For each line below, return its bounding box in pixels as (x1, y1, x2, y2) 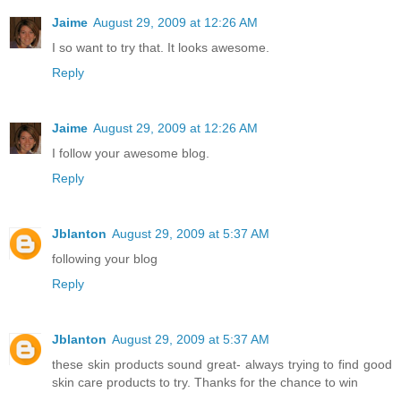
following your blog (52, 252, 158, 267)
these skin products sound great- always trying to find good (52, 357, 392, 372)
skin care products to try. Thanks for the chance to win (52, 375, 358, 390)
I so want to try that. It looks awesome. (52, 40, 269, 55)
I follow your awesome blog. (52, 146, 209, 161)
